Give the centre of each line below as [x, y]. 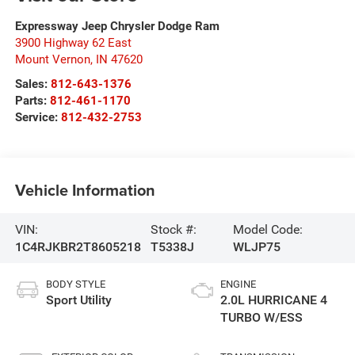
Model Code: [267, 229]
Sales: [32, 84]
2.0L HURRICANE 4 [274, 300]
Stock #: [173, 229]
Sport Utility [78, 300]
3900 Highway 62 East [73, 43]
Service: [38, 118]
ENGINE [238, 284]
